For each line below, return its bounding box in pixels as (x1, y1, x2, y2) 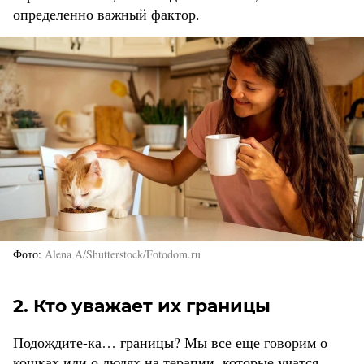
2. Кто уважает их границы (13, 294, 271, 317)
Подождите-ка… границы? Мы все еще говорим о (13, 331, 327, 352)
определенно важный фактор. (13, 4, 200, 24)
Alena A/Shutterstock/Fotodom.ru (45, 245, 201, 262)
